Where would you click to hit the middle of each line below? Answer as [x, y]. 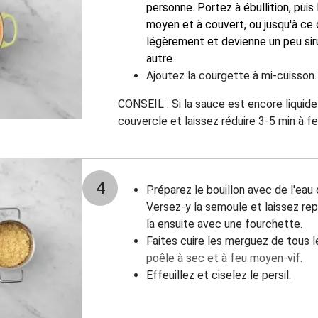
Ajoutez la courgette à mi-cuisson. [231, 76]
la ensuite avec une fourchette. [224, 224]
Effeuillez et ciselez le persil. [219, 275]
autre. [160, 59]
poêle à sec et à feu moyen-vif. [224, 258]
